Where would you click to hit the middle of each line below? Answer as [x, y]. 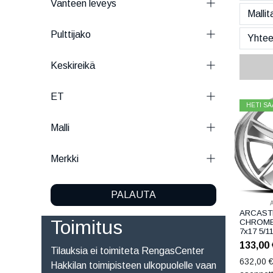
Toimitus [86, 227]
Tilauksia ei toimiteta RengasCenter [127, 250]
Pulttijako [70, 34]
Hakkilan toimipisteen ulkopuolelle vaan [133, 265]
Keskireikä [73, 65]
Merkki [64, 158]
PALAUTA [133, 194]
